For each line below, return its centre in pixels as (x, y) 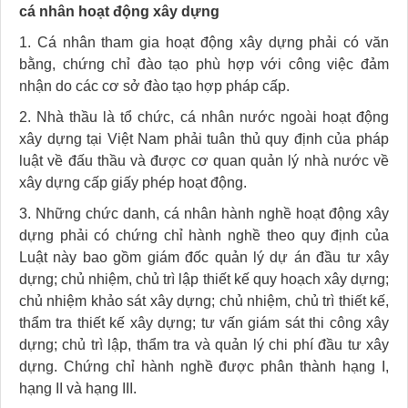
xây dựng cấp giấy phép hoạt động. (133, 182)
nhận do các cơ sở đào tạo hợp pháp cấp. (154, 86)
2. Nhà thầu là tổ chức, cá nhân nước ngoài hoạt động (204, 117)
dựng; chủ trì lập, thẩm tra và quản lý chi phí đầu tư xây (204, 344)
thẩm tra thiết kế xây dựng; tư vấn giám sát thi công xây (204, 322)
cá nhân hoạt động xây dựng (119, 11)
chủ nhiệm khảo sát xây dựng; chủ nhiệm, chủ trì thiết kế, (204, 301)
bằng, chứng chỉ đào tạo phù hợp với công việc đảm (204, 64)
